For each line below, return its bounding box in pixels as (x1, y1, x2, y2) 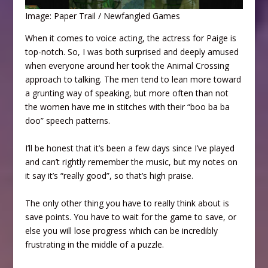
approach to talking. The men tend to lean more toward (25, 74, 242, 86)
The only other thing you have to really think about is (25, 197, 230, 209)
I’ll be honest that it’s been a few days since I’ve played (25, 142, 235, 154)
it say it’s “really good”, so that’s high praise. (25, 170, 194, 182)
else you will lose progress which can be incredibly (25, 225, 218, 237)
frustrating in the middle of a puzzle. (25, 239, 165, 251)
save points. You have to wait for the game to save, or (25, 211, 237, 223)
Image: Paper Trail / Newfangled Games (25, 10, 181, 22)
